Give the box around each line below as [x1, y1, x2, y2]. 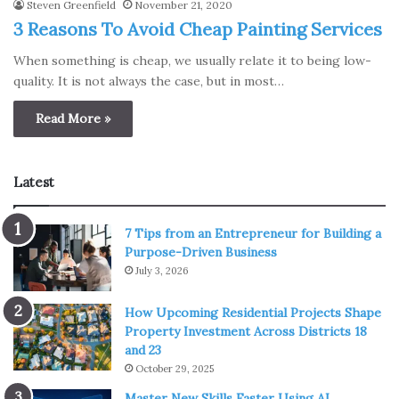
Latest [13, 174, 54, 191]
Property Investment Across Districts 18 [125, 323, 367, 340]
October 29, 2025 [135, 362, 214, 376]
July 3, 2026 [135, 265, 189, 278]
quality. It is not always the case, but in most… [13, 73, 284, 90]
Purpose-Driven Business [125, 244, 277, 261]
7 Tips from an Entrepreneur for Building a [125, 225, 381, 242]
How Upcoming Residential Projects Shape [125, 305, 381, 322]
